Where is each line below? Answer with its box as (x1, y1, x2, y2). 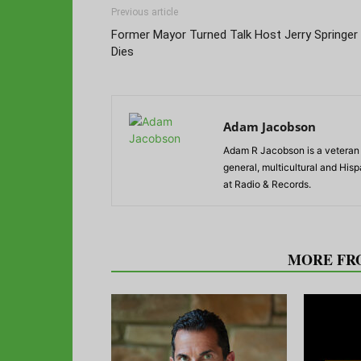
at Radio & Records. (223, 177, 311, 190)
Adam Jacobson (223, 118, 316, 135)
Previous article (111, 6, 178, 18)
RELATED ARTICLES (121, 248, 268, 270)
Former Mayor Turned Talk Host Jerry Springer (111, 27, 358, 42)
